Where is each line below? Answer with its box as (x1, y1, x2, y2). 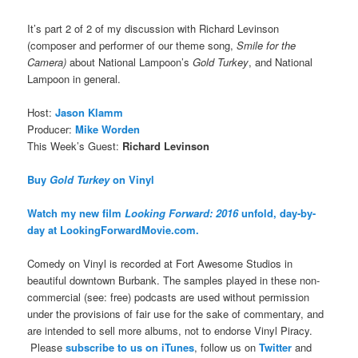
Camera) (27, 54, 70, 70)
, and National (249, 54, 313, 70)
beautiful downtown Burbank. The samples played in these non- (27, 272, 320, 288)
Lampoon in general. (27, 70, 121, 86)
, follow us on (194, 340, 260, 356)
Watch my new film (27, 205, 125, 221)
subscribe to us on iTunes (66, 340, 195, 356)
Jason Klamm (55, 104, 124, 120)
